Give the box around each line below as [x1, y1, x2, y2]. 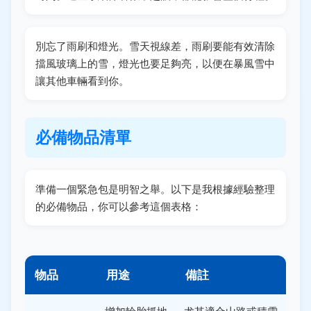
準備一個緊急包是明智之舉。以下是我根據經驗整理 [35, 182, 275, 196]
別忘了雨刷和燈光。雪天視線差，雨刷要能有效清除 [35, 39, 275, 53]
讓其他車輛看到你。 [35, 74, 129, 87]
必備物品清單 [35, 126, 131, 148]
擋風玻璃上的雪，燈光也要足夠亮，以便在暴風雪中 [35, 56, 275, 70]
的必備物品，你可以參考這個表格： [35, 199, 202, 213]
